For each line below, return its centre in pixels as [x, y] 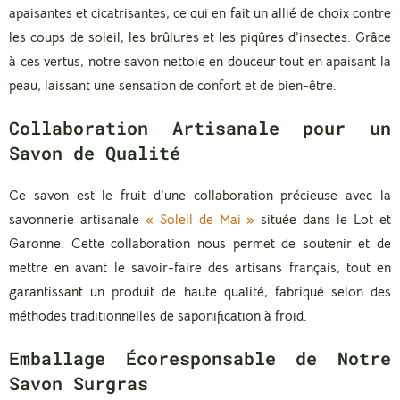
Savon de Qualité [95, 152]
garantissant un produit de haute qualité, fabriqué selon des [200, 291]
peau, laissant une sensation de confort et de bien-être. [173, 85]
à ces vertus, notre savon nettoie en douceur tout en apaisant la [200, 61]
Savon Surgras [79, 383]
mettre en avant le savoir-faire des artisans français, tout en [200, 267]
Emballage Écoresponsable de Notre [200, 358]
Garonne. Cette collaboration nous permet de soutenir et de [200, 243]
